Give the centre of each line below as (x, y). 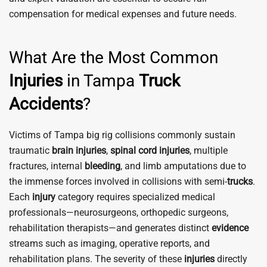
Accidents (46, 104)
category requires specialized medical (135, 197)
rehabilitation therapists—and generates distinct (110, 228)
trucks (240, 181)
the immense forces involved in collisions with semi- (118, 181)
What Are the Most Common (114, 58)
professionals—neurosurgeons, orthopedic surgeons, (119, 212)
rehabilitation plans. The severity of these (97, 259)
